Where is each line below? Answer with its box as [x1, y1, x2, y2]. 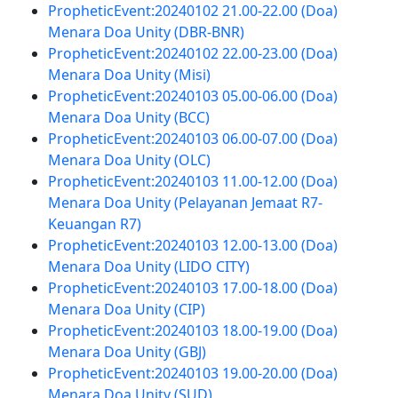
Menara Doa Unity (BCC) [47, 107, 210, 127]
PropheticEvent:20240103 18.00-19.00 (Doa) [47, 321, 338, 340]
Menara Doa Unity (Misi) [47, 65, 211, 84]
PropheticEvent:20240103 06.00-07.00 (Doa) [47, 129, 338, 148]
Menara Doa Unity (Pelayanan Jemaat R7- [47, 193, 322, 212]
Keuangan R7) [47, 214, 141, 234]
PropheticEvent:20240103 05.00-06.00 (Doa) [47, 86, 338, 106]
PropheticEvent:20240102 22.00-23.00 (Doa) [47, 44, 338, 63]
